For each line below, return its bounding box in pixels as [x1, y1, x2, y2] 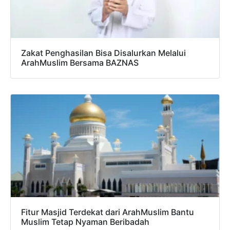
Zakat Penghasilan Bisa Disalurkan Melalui [21, 48, 186, 59]
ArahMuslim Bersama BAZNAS [21, 57, 139, 68]
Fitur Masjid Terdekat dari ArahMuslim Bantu [21, 207, 194, 218]
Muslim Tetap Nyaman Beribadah [21, 217, 149, 227]
